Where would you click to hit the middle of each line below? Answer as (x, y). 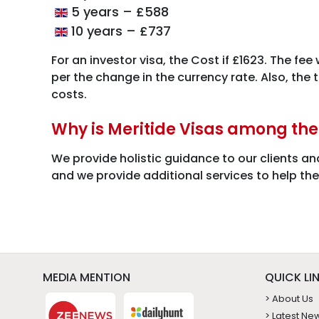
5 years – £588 (118, 12)
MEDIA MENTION (87, 277)
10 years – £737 (119, 31)
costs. (69, 94)
